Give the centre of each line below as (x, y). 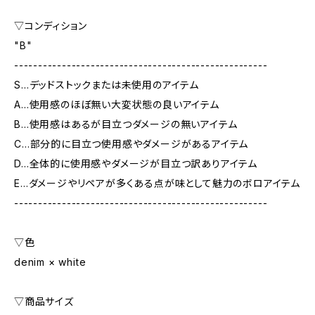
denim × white (50, 262)
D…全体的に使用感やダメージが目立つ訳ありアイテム (136, 163)
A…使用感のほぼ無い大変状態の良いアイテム (117, 104)
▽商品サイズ (44, 301)
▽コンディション (51, 26)
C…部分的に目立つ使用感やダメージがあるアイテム (131, 144)
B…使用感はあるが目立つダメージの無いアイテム (126, 124)
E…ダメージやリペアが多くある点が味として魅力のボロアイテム (157, 183)
